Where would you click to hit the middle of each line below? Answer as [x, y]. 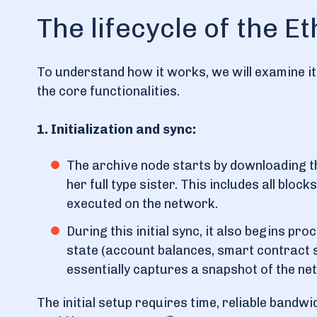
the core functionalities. [108, 91]
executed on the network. [142, 204]
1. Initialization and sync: [116, 129]
